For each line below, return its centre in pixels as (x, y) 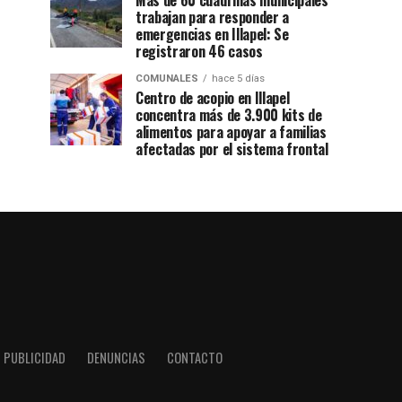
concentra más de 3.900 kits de (229, 115)
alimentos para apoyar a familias (231, 132)
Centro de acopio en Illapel (213, 98)
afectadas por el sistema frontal (232, 149)
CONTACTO (194, 358)
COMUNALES (167, 79)
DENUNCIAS (116, 358)
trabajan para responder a (212, 17)
